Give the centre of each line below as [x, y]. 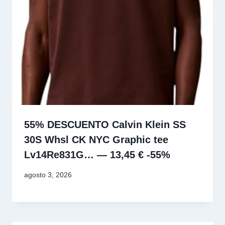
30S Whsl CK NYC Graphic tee [96, 139]
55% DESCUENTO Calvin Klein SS [105, 124]
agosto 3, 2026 [48, 175]
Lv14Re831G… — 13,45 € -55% [97, 154]
